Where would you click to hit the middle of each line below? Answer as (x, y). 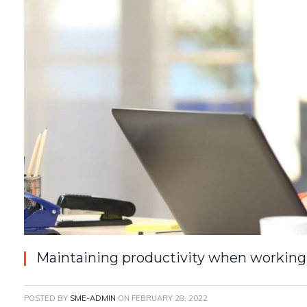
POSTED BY (47, 298)
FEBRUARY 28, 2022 (170, 298)
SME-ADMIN (93, 298)
